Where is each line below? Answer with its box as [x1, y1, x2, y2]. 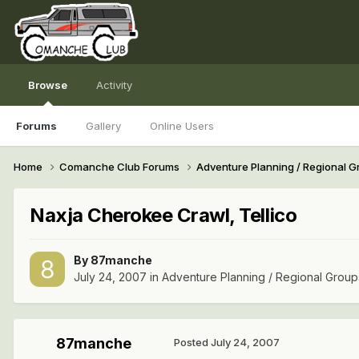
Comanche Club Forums [59, 159, 182, 173]
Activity [96, 79, 132, 91]
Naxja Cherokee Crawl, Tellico [30, 203, 297, 227]
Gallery [86, 119, 121, 132]
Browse [28, 79, 67, 91]
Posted [174, 336, 211, 349]
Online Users [150, 119, 214, 132]
